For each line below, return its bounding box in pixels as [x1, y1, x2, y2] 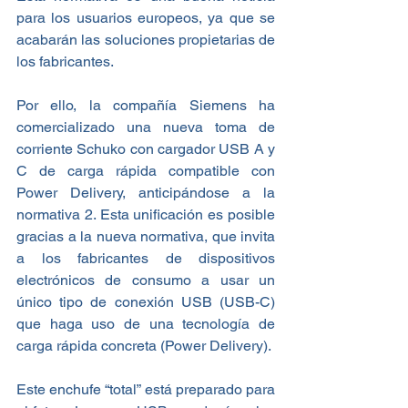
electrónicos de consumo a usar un [16, 271, 275, 290]
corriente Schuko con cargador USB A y [16, 140, 275, 158]
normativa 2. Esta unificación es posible [16, 206, 275, 224]
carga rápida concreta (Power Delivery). [16, 337, 271, 355]
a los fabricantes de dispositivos [16, 250, 275, 268]
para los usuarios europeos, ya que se [16, 9, 275, 27]
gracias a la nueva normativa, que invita [16, 228, 275, 246]
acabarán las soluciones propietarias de [16, 31, 275, 49]
